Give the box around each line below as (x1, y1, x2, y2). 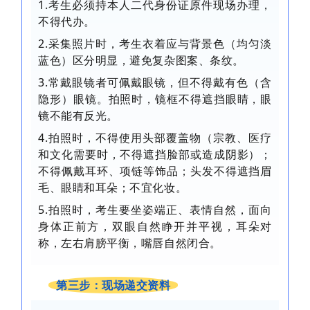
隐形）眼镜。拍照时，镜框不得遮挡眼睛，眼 (38, 91, 272, 107)
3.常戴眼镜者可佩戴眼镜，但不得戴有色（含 (38, 75, 272, 91)
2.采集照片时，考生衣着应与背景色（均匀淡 (38, 36, 272, 52)
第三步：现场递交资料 (56, 277, 171, 293)
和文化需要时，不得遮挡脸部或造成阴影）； (38, 147, 272, 163)
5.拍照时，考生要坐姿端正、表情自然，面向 (38, 202, 272, 218)
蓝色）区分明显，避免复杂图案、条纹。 (38, 53, 244, 69)
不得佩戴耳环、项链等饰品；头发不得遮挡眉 (38, 163, 272, 179)
